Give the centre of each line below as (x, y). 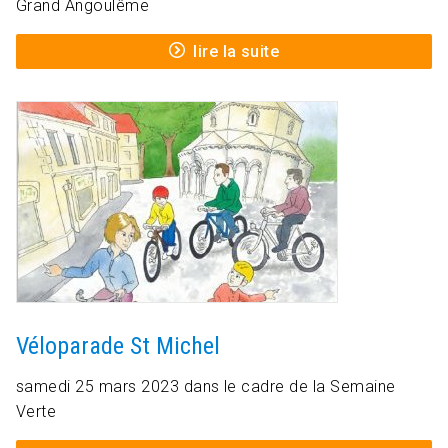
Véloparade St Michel (118, 346)
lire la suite (236, 52)
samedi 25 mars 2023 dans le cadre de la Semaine (206, 387)
